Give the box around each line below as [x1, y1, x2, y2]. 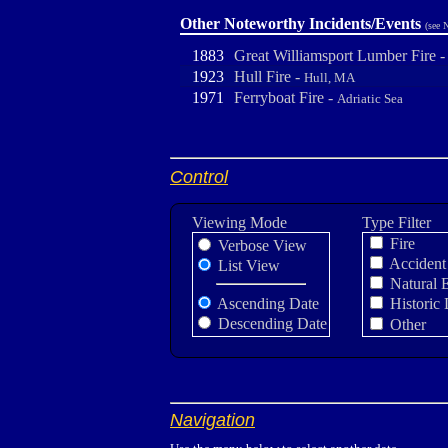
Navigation [170, 410, 255, 430]
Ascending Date [214, 295, 319, 312]
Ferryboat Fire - [234, 89, 337, 106]
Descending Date [214, 315, 327, 332]
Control [170, 167, 228, 187]
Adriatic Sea [337, 91, 403, 106]
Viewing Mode [192, 214, 287, 231]
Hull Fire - [234, 68, 304, 85]
